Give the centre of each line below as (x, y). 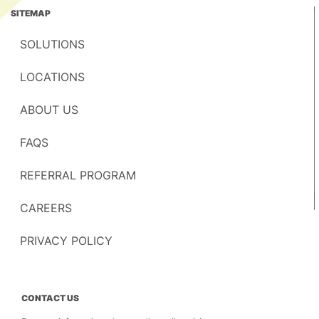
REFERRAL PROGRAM (78, 175)
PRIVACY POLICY (66, 241)
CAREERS (46, 208)
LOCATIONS (52, 77)
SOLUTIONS (52, 44)
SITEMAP (31, 13)
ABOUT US (49, 110)
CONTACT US (50, 298)
